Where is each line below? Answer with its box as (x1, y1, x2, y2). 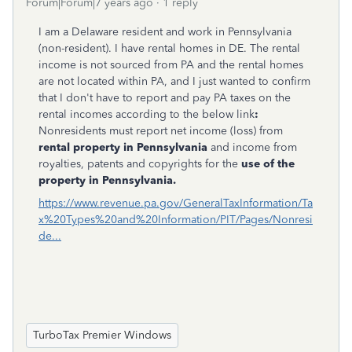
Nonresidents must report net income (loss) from (38, 124, 283, 137)
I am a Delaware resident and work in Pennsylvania (38, 25, 291, 38)
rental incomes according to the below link (38, 108, 255, 121)
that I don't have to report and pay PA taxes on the (38, 91, 291, 104)
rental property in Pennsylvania (38, 141, 211, 154)
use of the (241, 157, 295, 170)
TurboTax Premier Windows (33, 328, 171, 342)
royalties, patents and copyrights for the (38, 157, 241, 170)
